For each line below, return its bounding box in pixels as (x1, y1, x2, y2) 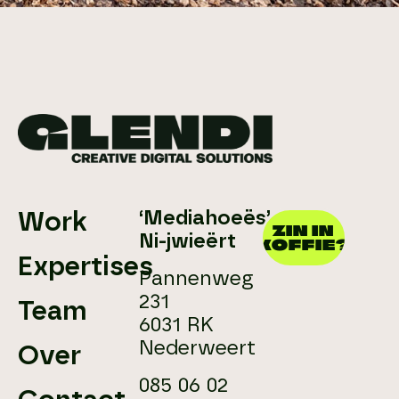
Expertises (18, 254, 153, 281)
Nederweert (139, 338, 256, 360)
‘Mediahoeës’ (139, 208, 271, 230)
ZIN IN (273, 221, 335, 240)
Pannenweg (139, 269, 254, 290)
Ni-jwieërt (139, 232, 236, 253)
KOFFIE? (256, 235, 351, 255)
